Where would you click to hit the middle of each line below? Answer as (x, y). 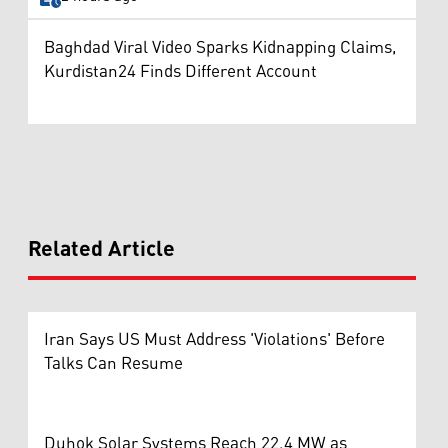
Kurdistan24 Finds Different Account (180, 71)
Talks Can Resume (113, 363)
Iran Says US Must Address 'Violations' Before (214, 339)
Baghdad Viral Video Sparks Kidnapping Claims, (220, 47)
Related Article (101, 249)
